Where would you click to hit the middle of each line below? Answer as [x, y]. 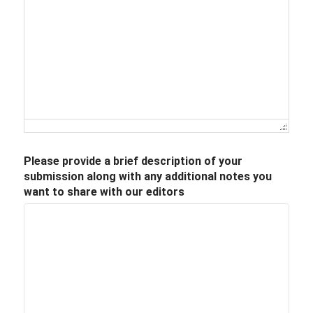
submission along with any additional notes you [148, 176]
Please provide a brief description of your [133, 161]
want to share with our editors [104, 192]
